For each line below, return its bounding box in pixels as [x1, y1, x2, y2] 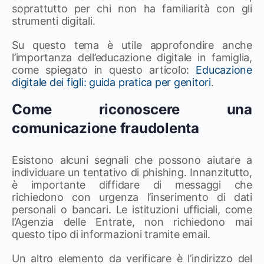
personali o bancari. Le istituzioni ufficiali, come [12, 203, 252, 216]
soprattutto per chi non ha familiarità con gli [12, 2, 252, 15]
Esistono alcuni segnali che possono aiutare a [12, 153, 252, 166]
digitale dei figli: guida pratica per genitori [12, 75, 211, 88]
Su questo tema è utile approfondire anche [12, 38, 252, 51]
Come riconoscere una [12, 100, 252, 118]
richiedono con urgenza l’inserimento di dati [12, 190, 252, 203]
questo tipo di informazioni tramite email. [12, 227, 210, 240]
